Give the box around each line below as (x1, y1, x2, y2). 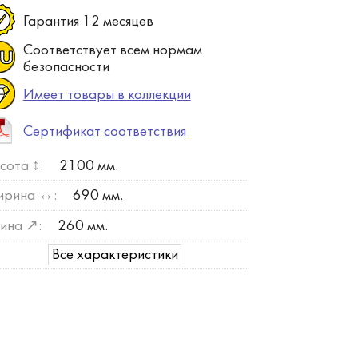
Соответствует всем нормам (22, 43, 202, 58)
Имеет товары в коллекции (22, 88, 191, 103)
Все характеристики (51, 247, 178, 262)
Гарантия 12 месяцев (22, 14, 153, 30)
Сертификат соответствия (22, 125, 186, 140)
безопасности (22, 60, 109, 75)
